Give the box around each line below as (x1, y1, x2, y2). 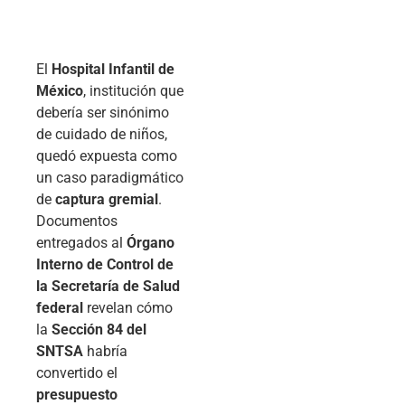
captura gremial (55, 190, 158, 208)
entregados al (36, 233, 127, 251)
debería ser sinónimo (36, 103, 169, 121)
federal (36, 298, 83, 316)
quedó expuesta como (36, 146, 177, 165)
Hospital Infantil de (52, 60, 174, 78)
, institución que (83, 81, 184, 99)
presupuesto (36, 385, 118, 403)
